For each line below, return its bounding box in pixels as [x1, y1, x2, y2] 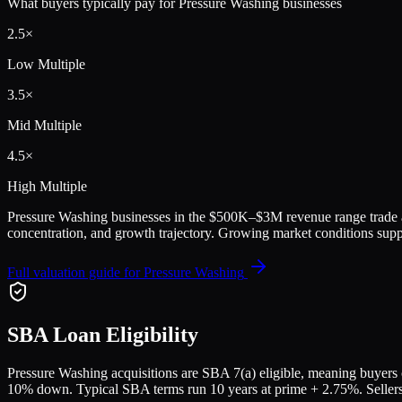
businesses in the [108, 208, 209, 224]
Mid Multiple [7, 117, 82, 133]
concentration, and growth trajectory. [7, 224, 214, 240]
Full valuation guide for [7, 264, 144, 280]
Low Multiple [7, 56, 85, 72]
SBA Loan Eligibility [7, 323, 198, 347]
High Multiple [7, 178, 87, 194]
